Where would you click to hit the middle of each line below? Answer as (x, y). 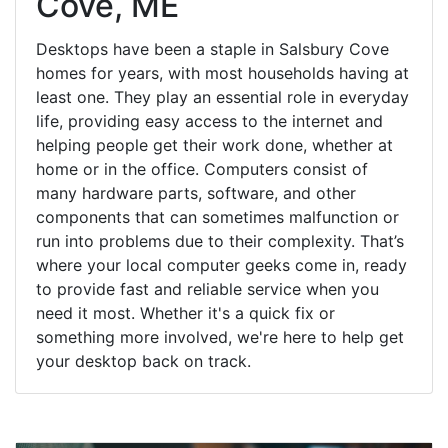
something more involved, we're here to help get (220, 336)
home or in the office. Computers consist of (202, 168)
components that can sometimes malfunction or (217, 216)
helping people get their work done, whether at (214, 144)
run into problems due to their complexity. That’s (220, 240)
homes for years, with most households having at (222, 72)
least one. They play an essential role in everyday (222, 96)
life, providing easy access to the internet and (209, 120)
